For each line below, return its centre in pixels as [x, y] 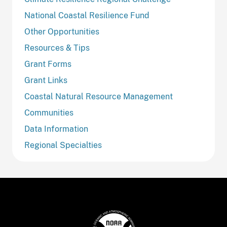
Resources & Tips [57, 48]
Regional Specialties [63, 145]
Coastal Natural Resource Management [99, 97]
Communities [49, 113]
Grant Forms [48, 64]
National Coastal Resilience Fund [87, 15]
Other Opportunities [62, 32]
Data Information [56, 129]
